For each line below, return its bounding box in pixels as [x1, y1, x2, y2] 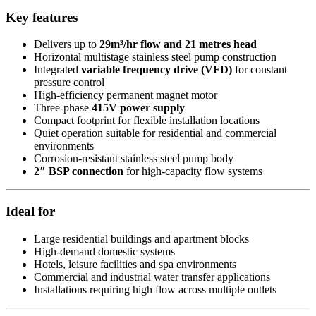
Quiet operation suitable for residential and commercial [34, 127, 276, 140]
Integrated [34, 63, 81, 76]
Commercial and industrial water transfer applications [34, 270, 270, 283]
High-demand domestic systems [34, 245, 175, 257]
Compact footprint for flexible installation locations [34, 114, 260, 127]
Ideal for [6, 204, 55, 219]
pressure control [34, 76, 104, 89]
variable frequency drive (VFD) [81, 63, 232, 76]
